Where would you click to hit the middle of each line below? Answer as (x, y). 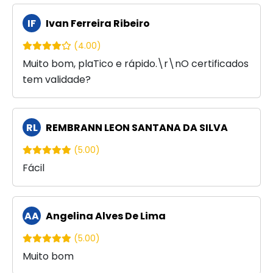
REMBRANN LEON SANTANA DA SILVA (136, 128)
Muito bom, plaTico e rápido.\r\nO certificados (136, 64)
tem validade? (57, 80)
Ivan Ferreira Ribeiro (97, 24)
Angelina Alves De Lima (105, 216)
